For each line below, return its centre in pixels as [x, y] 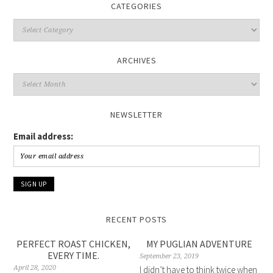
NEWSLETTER [136, 115]
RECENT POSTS [136, 220]
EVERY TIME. [74, 256]
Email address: [44, 136]
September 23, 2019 [169, 257]
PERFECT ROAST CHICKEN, [74, 244]
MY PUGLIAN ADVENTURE [200, 244]
